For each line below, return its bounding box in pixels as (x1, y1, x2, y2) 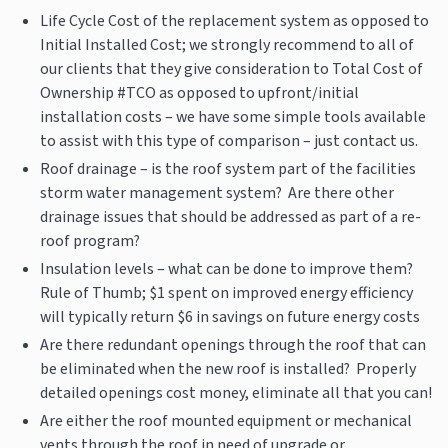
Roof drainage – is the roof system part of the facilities (40, 157, 416, 180)
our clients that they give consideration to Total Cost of (40, 57, 423, 80)
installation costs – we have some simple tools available (40, 105, 426, 128)
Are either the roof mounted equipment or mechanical (40, 409, 412, 432)
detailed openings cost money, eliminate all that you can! (40, 381, 432, 404)
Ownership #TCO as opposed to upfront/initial (40, 81, 359, 104)
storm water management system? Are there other (40, 181, 394, 204)
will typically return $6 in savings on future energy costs (40, 305, 420, 328)
